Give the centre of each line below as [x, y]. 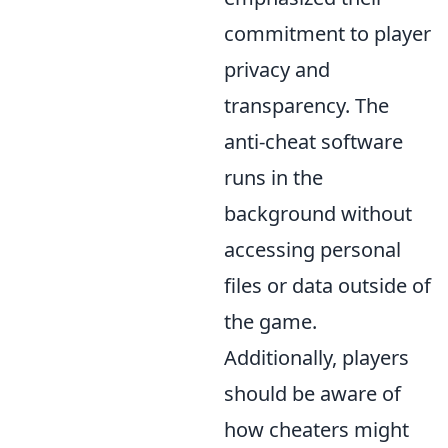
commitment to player [327, 33]
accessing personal [312, 249]
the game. [270, 321]
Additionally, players [316, 357]
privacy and [277, 69]
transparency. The [306, 105]
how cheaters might [316, 429]
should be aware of [312, 393]
